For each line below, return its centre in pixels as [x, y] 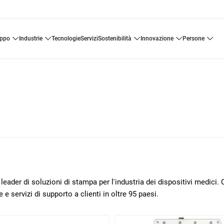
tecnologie [67, 38]
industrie [31, 38]
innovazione [157, 38]
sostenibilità [116, 38]
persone [195, 38]
